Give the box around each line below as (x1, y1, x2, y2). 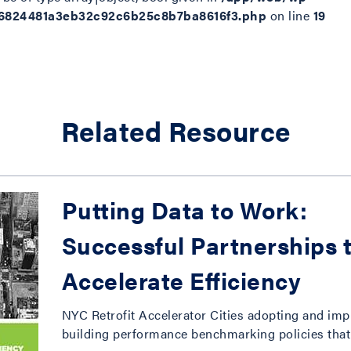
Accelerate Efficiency (61, 263, 302, 297)
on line (266, 6, 313, 24)
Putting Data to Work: (61, 193, 308, 226)
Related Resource (60, 111, 291, 150)
